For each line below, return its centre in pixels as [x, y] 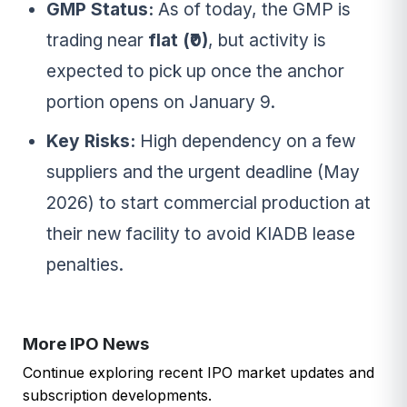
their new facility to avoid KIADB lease [200, 234]
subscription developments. [117, 396]
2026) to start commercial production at [208, 203]
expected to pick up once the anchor [195, 71]
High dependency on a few [245, 141]
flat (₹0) [178, 40]
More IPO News [86, 344]
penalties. [84, 265]
